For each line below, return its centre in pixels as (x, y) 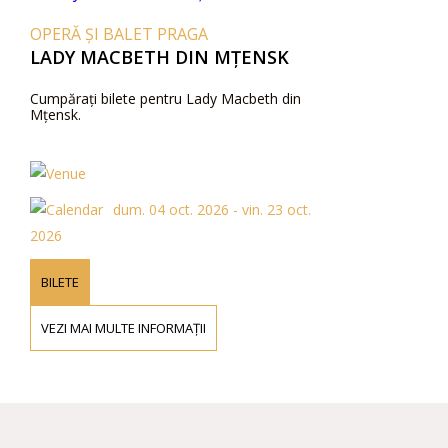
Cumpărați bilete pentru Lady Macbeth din (165, 98)
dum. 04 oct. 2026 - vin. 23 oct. (212, 209)
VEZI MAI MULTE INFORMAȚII (123, 328)
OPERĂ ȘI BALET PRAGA (119, 34)
